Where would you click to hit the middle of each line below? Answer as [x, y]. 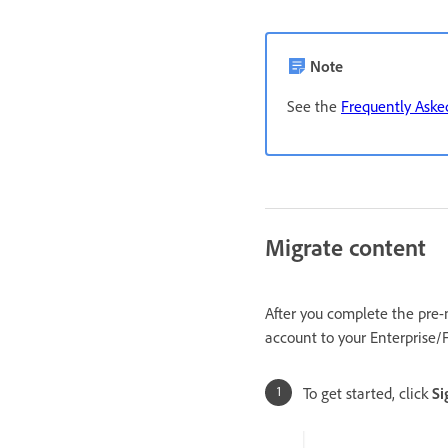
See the [314, 105]
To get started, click [367, 392]
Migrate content [345, 246]
